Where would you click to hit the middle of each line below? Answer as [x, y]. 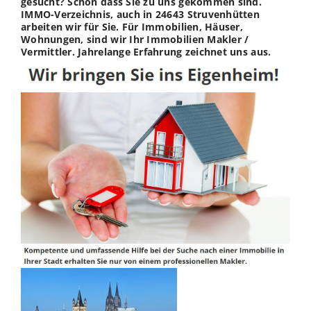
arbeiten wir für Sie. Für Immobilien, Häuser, [132, 26]
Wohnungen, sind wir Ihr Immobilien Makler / [135, 39]
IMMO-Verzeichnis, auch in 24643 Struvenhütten [140, 14]
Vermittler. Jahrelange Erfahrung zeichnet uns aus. [146, 51]
